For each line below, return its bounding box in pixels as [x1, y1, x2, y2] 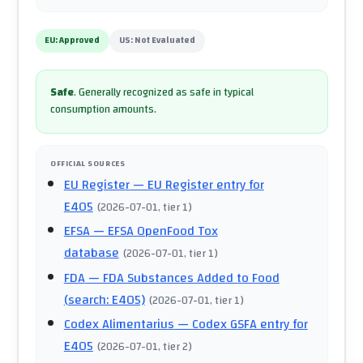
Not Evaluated [135, 32, 196, 49]
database [63, 241, 119, 266]
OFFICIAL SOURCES [50, 156, 126, 171]
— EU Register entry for [129, 172, 264, 197]
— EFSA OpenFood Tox [89, 219, 218, 244]
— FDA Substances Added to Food [84, 265, 280, 290]
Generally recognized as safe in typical [79, 83, 254, 103]
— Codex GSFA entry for [173, 312, 308, 337]
